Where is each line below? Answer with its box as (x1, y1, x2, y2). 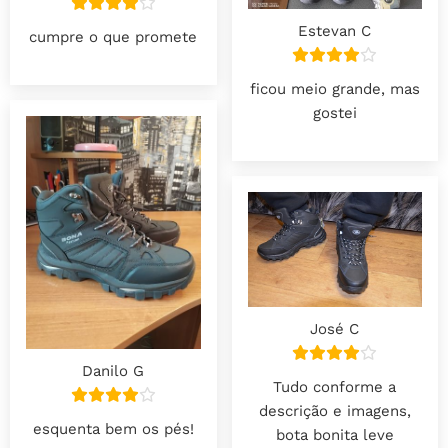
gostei (312, 103, 357, 122)
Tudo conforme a (273, 378, 397, 397)
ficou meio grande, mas (249, 79, 420, 98)
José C (310, 320, 360, 339)
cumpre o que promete (29, 28, 198, 47)
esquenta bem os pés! (32, 419, 194, 438)
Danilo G (82, 361, 145, 380)
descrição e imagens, (258, 402, 411, 421)
